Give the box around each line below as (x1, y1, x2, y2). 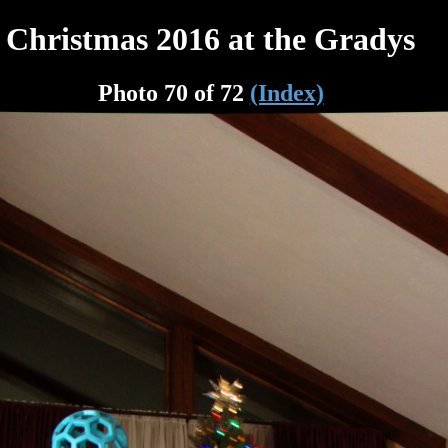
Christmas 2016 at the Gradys (6, 21, 416, 58)
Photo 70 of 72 (97, 79, 250, 106)
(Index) (249, 79, 324, 106)
